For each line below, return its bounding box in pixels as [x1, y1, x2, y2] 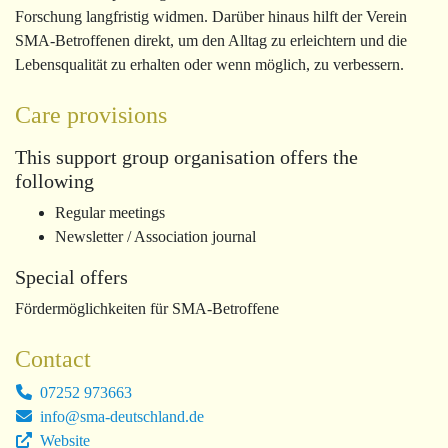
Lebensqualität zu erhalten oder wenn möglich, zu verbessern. [15, 56, 404, 73]
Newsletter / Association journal [55, 228, 256, 245]
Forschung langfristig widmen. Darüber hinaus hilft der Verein [15, 8, 407, 25]
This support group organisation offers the [15, 146, 358, 168]
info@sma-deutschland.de [36, 408, 204, 425]
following [15, 170, 94, 192]
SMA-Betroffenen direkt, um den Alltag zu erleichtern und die [15, 32, 407, 49]
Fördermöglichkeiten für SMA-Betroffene [15, 300, 279, 317]
